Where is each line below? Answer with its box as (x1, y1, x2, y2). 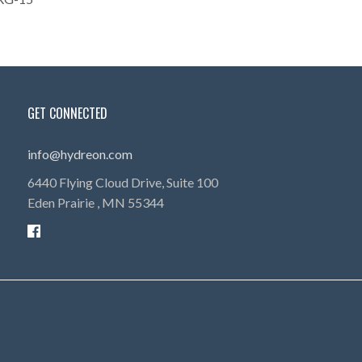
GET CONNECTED (27, 103, 107, 123)
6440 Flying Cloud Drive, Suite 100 (27, 175, 218, 190)
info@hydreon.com (27, 146, 133, 162)
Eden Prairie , (27, 195, 102, 210)
